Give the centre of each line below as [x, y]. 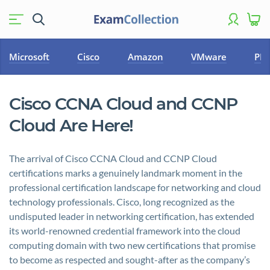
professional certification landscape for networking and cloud [135, 187]
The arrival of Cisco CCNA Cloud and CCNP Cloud [113, 158]
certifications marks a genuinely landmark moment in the [126, 173]
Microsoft [29, 57]
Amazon [145, 57]
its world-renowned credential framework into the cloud [125, 231]
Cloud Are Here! [71, 125]
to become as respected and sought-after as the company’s [130, 259]
